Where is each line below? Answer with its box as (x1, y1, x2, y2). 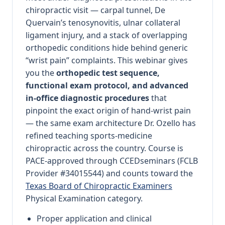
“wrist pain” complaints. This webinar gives (26, 55, 188, 66)
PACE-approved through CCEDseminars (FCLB (26, 155, 198, 167)
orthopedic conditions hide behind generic (26, 42, 188, 54)
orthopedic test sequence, (56, 67, 160, 79)
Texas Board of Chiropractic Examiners (26, 180, 172, 192)
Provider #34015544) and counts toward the (26, 168, 193, 179)
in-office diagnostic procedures (26, 92, 149, 104)
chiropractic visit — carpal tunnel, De (26, 5, 165, 16)
